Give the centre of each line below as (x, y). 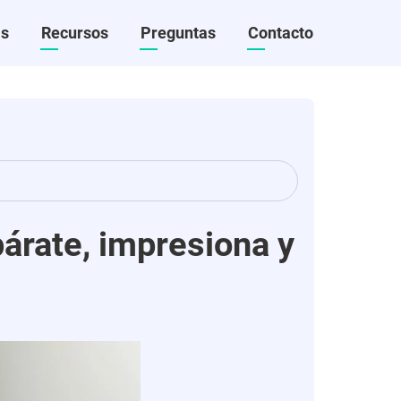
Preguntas (178, 33)
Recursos (75, 33)
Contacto (281, 33)
